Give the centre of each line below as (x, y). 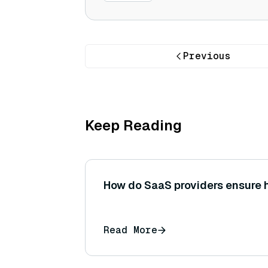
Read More (130, 230)
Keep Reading (133, 126)
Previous (207, 56)
